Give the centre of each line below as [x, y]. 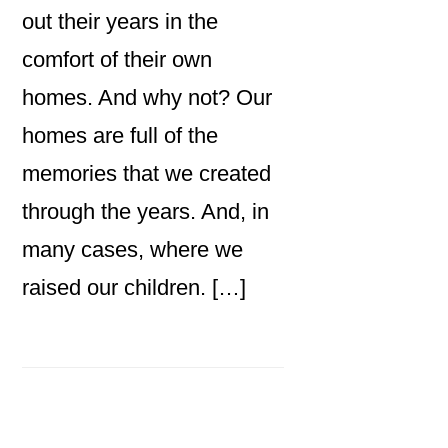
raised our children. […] [134, 287]
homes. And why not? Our [147, 97]
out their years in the [120, 21]
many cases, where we [133, 249]
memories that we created [147, 173]
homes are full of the [120, 135]
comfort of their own [117, 59]
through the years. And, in [146, 211]
